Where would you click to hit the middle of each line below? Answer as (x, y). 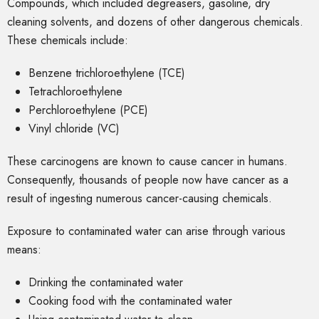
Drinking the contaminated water (108, 283)
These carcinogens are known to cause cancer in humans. (147, 162)
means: (26, 250)
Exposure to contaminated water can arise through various (146, 231)
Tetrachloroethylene (77, 92)
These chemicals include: (68, 41)
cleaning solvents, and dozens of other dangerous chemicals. (155, 22)
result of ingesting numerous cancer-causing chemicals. (141, 199)
